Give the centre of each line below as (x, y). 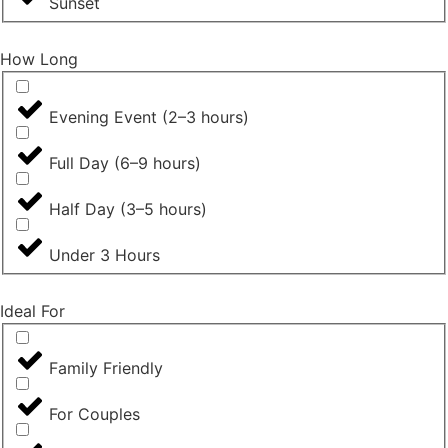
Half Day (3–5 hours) (128, 208)
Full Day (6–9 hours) (125, 162)
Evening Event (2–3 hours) (149, 116)
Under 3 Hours (104, 254)
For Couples (94, 414)
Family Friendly (106, 368)
